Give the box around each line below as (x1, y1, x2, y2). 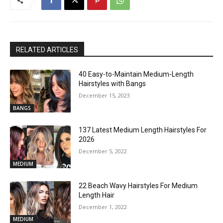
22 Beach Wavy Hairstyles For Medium (79, 181, 198, 190)
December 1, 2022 (79, 203, 127, 211)
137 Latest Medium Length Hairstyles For (79, 126, 207, 134)
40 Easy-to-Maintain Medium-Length (79, 70, 194, 79)
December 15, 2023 (79, 92, 130, 100)
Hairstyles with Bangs (79, 80, 146, 88)
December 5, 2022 (79, 147, 127, 155)
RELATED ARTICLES (16, 46, 78, 54)
